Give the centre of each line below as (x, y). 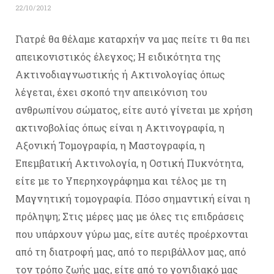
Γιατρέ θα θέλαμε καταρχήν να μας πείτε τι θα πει (133, 39)
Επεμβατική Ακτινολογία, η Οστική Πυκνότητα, (129, 163)
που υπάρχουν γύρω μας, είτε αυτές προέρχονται (132, 234)
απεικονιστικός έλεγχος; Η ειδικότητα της (118, 56)
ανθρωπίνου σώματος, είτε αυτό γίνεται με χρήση (134, 109)
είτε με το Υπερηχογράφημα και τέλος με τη (121, 180)
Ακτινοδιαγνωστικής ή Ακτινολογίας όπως (120, 74)
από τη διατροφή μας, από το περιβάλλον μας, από (131, 251)
